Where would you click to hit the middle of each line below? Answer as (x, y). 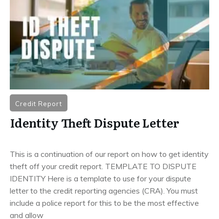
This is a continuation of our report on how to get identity (109, 154)
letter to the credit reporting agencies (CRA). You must (104, 190)
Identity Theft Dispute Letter (95, 122)
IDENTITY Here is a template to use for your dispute (100, 178)
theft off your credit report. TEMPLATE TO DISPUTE (103, 166)
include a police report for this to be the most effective (104, 203)
